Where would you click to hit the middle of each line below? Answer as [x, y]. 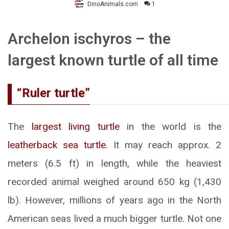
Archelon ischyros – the [89, 39]
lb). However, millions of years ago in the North [114, 200]
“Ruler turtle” [53, 93]
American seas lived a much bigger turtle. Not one [114, 219]
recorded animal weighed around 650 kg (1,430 [114, 182]
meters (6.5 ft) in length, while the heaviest [114, 164]
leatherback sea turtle [57, 145]
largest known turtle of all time [113, 60]
